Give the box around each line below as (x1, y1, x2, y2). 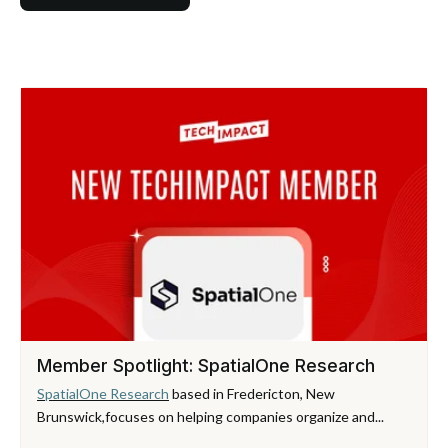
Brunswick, (37, 407, 105, 425)
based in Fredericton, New (169, 384, 335, 402)
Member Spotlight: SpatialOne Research (37, 354, 375, 376)
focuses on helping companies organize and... (105, 407, 384, 425)
